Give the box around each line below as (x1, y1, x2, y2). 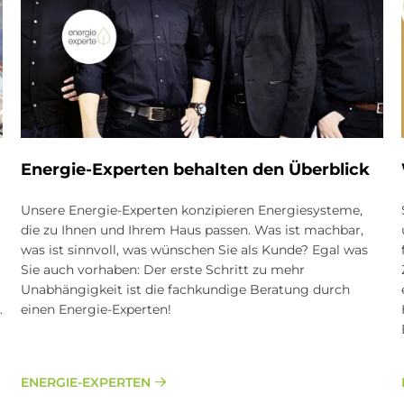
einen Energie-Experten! (21, 300, 176, 317)
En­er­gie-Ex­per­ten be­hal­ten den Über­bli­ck (21, 159, 371, 179)
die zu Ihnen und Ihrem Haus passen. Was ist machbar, (21, 221, 364, 238)
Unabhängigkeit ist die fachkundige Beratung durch (21, 280, 351, 298)
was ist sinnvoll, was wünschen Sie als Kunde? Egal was (21, 241, 369, 258)
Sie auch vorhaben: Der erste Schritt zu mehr (21, 261, 306, 278)
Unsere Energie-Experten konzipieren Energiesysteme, (21, 201, 363, 218)
